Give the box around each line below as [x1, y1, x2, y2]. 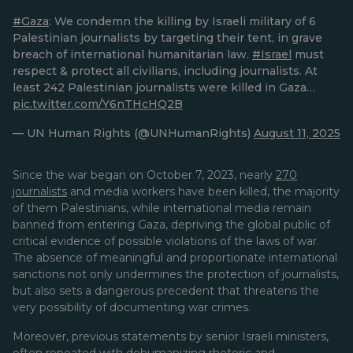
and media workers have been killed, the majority [67, 184, 340, 199]
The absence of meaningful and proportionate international [13, 251, 337, 265]
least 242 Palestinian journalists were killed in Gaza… [13, 80, 315, 95]
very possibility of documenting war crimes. [13, 300, 251, 314]
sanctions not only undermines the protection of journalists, [13, 267, 339, 281]
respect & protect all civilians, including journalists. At [13, 64, 318, 78]
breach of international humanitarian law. [13, 47, 252, 61]
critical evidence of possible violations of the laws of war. [13, 234, 319, 248]
